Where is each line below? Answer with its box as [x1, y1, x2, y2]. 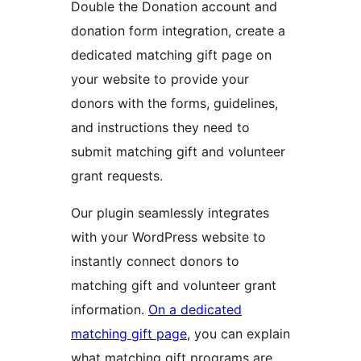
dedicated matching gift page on [71, 47, 272, 64]
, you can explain [187, 326, 290, 342]
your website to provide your [71, 71, 249, 88]
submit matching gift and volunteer [71, 143, 285, 160]
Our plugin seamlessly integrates [71, 205, 269, 222]
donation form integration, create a [71, 23, 285, 39]
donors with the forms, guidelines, [71, 95, 278, 112]
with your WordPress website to [71, 229, 266, 246]
